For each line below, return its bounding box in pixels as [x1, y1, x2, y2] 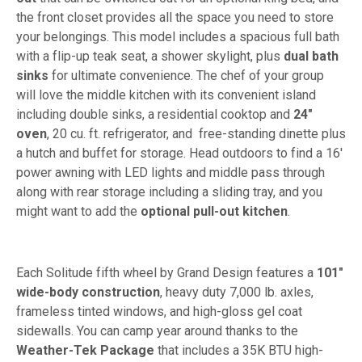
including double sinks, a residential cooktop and [16, 107, 290, 123]
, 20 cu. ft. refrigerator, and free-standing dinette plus [47, 126, 346, 142]
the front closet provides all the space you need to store [16, 10, 334, 26]
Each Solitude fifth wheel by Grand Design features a [16, 265, 317, 281]
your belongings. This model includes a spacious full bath [16, 29, 339, 45]
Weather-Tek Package [16, 343, 154, 359]
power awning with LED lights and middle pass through [16, 165, 325, 181]
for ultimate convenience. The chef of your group [48, 68, 324, 84]
